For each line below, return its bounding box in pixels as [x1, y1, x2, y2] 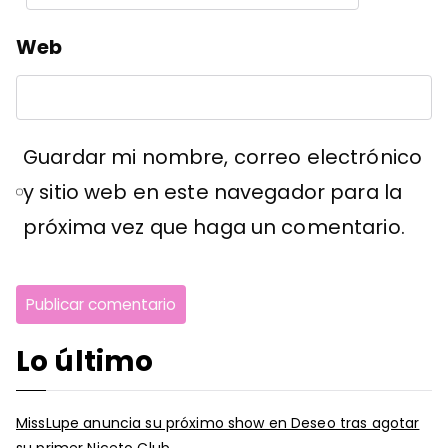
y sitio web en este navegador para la [22, 177, 403, 206]
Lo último [16, 341, 154, 381]
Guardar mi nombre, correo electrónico [22, 142, 423, 171]
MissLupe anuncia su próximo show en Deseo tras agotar [16, 412, 420, 433]
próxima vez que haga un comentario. [22, 212, 405, 241]
